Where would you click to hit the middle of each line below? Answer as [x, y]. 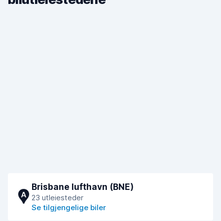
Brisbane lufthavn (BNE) [83, 187]
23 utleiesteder [57, 198]
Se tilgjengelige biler [69, 207]
